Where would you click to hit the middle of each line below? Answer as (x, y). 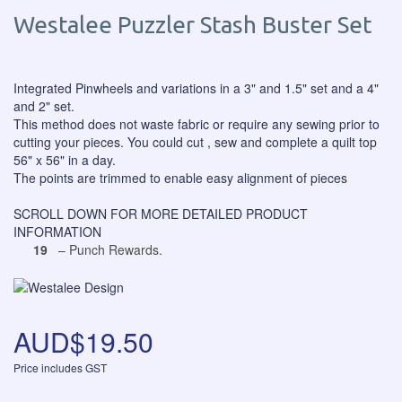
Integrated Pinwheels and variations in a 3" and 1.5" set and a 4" (196, 88)
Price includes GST (60, 368)
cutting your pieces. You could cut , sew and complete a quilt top (195, 142)
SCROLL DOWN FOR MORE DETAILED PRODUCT (161, 214)
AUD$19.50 (83, 342)
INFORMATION (57, 232)
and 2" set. (44, 106)
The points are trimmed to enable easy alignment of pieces (180, 178)
